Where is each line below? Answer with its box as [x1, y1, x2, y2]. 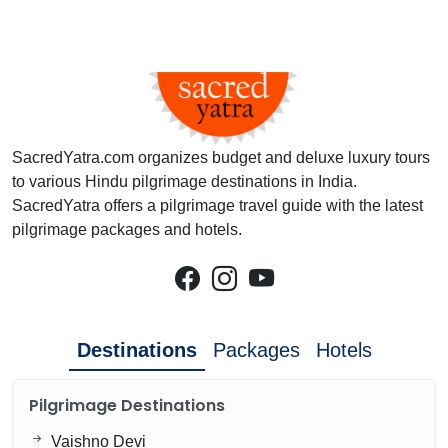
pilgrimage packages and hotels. [12, 220, 242, 238]
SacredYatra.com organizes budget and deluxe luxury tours [12, 148, 430, 166]
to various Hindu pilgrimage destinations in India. [12, 172, 357, 190]
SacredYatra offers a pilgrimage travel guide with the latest [12, 196, 423, 214]
